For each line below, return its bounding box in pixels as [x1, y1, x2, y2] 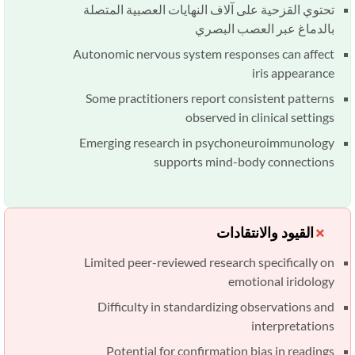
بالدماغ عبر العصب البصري [204, 21, 344, 36]
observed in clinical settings [195, 109, 344, 125]
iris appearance [261, 65, 344, 81]
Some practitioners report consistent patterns [95, 90, 344, 106]
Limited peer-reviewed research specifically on [94, 254, 344, 270]
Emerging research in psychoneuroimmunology [89, 135, 344, 151]
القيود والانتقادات [226, 224, 323, 242]
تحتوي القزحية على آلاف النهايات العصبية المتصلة [93, 2, 344, 17]
